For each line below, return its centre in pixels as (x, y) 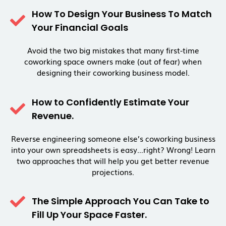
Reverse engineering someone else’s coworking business (113, 138)
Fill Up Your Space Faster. (89, 214)
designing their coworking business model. (113, 72)
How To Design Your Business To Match (122, 14)
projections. (113, 171)
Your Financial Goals (80, 28)
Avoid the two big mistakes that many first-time (113, 50)
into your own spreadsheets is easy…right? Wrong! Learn (113, 149)
